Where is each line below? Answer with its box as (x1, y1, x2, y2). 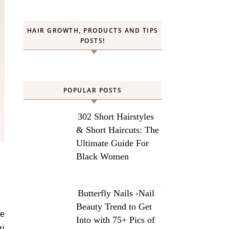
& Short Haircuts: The (76, 125, 159, 135)
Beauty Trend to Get (76, 201, 152, 212)
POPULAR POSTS (63, 86, 122, 95)
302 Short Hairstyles (78, 111, 154, 122)
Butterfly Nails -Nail (78, 188, 154, 198)
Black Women (76, 151, 129, 162)
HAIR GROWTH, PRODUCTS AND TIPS (27, 26, 158, 35)
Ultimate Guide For (76, 138, 149, 148)
